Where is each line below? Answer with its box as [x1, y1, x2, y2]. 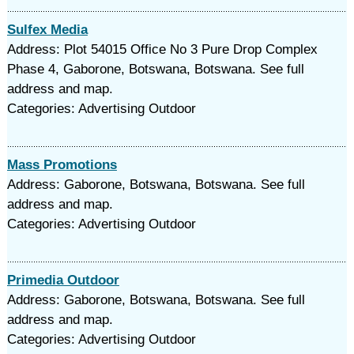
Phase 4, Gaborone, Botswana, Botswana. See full [6, 62, 304, 77]
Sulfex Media [6, 22, 88, 37]
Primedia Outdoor [6, 273, 119, 288]
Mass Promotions [6, 157, 117, 172]
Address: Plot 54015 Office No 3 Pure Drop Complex [6, 42, 318, 57]
